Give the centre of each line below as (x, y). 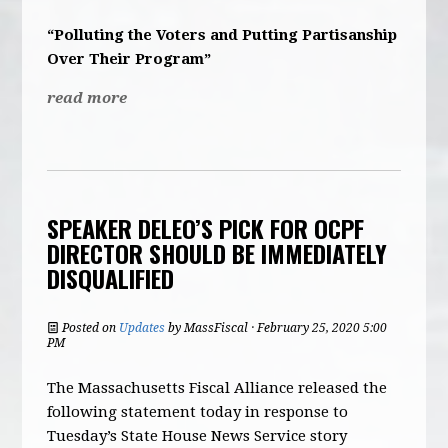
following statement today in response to (198, 412)
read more (87, 98)
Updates (142, 328)
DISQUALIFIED (111, 278)
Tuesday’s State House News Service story (197, 436)
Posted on (89, 328)
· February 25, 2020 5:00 (318, 328)
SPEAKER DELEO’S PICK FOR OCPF (206, 228)
